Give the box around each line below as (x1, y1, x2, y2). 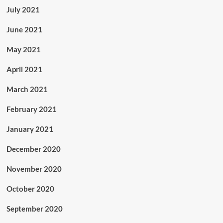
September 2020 (6, 204, 63, 213)
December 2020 (6, 144, 61, 153)
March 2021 (6, 85, 48, 94)
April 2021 (6, 65, 42, 74)
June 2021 (6, 25, 42, 34)
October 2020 (6, 184, 54, 193)
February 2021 (6, 105, 57, 113)
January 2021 (6, 124, 53, 133)
